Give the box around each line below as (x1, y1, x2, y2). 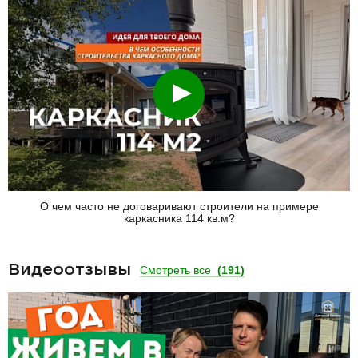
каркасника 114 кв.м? (123, 211, 235, 225)
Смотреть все (140, 264, 214, 277)
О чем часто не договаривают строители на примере (39, 199, 319, 213)
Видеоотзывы (8, 262, 136, 277)
